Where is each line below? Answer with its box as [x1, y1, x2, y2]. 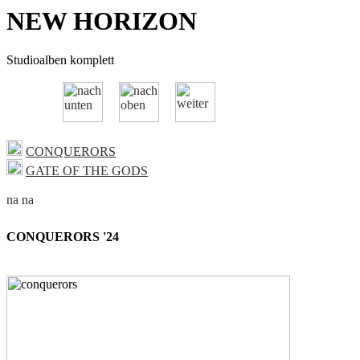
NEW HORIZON [6, 6, 197, 35]
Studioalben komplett [6, 53, 114, 67]
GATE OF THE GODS [26, 164, 148, 178]
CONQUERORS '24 [6, 229, 119, 243]
